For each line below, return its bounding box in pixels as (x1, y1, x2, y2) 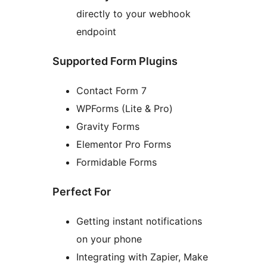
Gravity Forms (76, 120, 139, 133)
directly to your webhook (76, 8, 191, 20)
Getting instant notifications (76, 215, 202, 227)
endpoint (76, 26, 116, 38)
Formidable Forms (76, 156, 157, 169)
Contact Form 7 (76, 85, 147, 97)
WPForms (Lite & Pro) (76, 103, 173, 115)
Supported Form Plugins (52, 55, 178, 68)
